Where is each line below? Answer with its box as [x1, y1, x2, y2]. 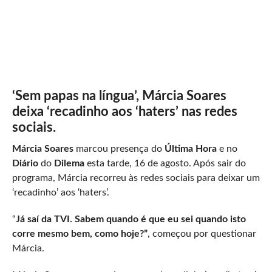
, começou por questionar [147, 229, 256, 239]
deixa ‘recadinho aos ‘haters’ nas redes [12, 105, 237, 119]
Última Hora [161, 144, 217, 154]
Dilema [53, 158, 84, 169]
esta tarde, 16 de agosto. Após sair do [84, 158, 246, 169]
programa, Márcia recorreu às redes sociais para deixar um [12, 173, 260, 183]
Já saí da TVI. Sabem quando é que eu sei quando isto [15, 214, 246, 225]
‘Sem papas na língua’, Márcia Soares [12, 89, 226, 103]
